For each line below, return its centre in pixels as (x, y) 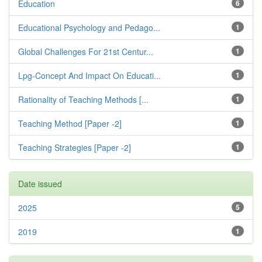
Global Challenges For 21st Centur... (86, 52)
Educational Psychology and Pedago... (89, 28)
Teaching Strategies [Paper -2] (75, 148)
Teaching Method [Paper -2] (70, 124)
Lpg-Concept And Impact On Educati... (89, 76)
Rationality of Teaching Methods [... (83, 100)
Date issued (40, 184)
